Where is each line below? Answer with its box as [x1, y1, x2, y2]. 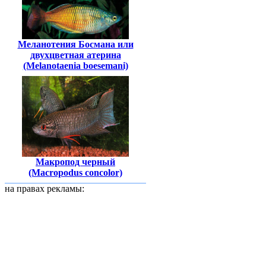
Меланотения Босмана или [17, 39, 134, 50]
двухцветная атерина [30, 50, 121, 61]
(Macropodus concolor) [28, 167, 122, 178]
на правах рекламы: [5, 183, 84, 194]
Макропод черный [36, 156, 115, 167]
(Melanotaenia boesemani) [23, 61, 128, 71]
